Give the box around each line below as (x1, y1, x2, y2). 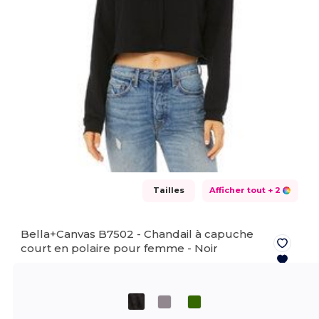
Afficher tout (209, 185, 266, 195)
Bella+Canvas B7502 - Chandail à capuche (21, 226, 254, 241)
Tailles (152, 185, 184, 195)
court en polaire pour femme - (21, 241, 195, 255)
